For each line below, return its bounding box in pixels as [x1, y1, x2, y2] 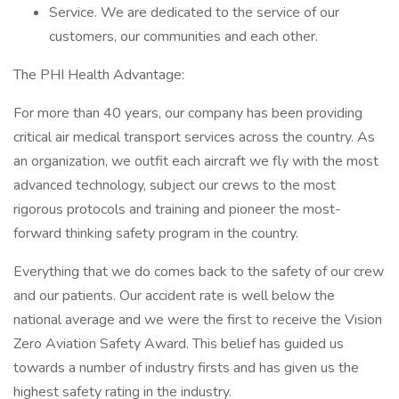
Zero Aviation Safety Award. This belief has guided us [13, 334, 344, 354]
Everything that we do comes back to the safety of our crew [13, 262, 384, 281]
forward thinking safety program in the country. [13, 224, 298, 243]
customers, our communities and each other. [49, 27, 318, 46]
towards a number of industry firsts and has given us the [13, 358, 359, 378]
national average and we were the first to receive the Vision [13, 310, 382, 330]
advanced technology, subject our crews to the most [13, 175, 336, 195]
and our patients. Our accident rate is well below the [13, 286, 335, 305]
